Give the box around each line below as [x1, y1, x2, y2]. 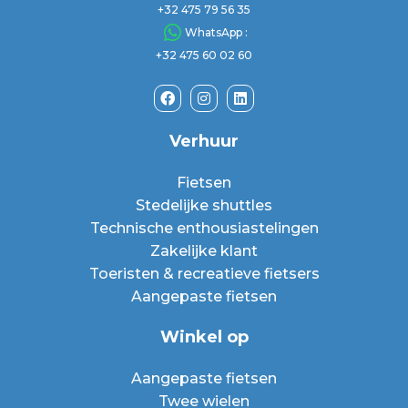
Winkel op [159, 327, 249, 347]
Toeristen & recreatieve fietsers [88, 265, 320, 282]
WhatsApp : [185, 25, 249, 39]
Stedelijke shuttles [136, 197, 272, 214]
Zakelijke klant [150, 242, 258, 260]
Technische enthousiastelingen [89, 219, 319, 237]
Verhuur [169, 131, 239, 151]
